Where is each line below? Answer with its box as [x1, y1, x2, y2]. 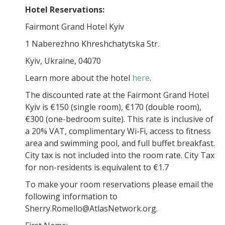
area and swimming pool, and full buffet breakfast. [25, 138, 215, 149]
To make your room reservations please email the [25, 179, 213, 190]
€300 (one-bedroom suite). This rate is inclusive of [25, 114, 213, 125]
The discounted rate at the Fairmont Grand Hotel [25, 89, 209, 100]
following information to [25, 191, 118, 202]
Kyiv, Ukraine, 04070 [25, 55, 101, 66]
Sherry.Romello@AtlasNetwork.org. [25, 203, 158, 214]
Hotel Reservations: [25, 4, 104, 15]
